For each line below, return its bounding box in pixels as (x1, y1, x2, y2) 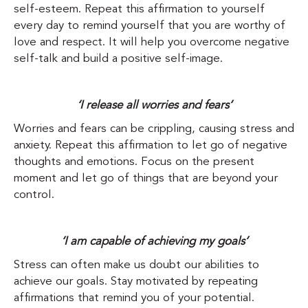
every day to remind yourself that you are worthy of (14, 20, 285, 32)
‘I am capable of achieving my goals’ (60, 236, 247, 248)
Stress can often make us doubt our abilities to (14, 259, 259, 272)
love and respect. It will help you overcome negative (14, 36, 289, 49)
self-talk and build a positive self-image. (14, 53, 223, 65)
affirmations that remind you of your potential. (14, 292, 254, 305)
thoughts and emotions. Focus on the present (14, 156, 254, 168)
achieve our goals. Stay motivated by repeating (14, 276, 258, 288)
